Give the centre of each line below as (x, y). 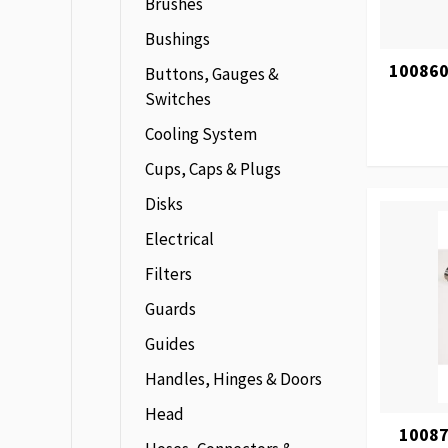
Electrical (179, 239)
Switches (178, 99)
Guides (170, 344)
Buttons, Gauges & (212, 74)
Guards (170, 309)
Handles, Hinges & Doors (233, 379)
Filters (168, 274)
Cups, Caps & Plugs (213, 169)
